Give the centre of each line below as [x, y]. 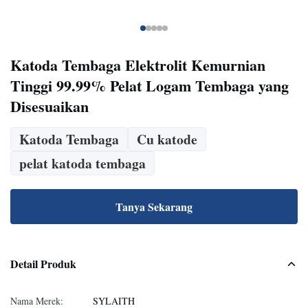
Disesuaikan [49, 106]
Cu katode [167, 139]
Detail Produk [43, 264]
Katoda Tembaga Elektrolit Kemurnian [138, 65]
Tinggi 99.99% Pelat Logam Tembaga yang [150, 86]
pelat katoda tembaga [82, 163]
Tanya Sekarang [154, 207]
